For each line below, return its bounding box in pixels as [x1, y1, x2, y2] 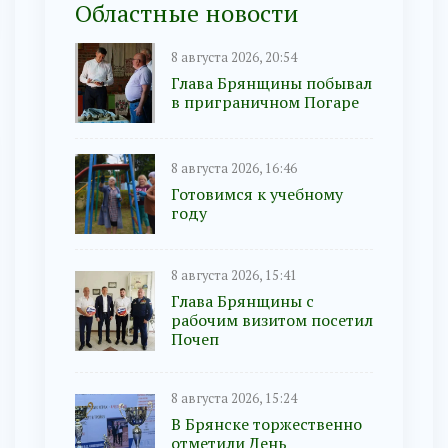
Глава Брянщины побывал [171, 71, 372, 94]
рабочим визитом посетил [171, 309, 373, 332]
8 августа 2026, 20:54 [171, 48, 297, 66]
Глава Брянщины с [171, 290, 314, 313]
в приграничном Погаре [171, 90, 359, 113]
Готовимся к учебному [171, 182, 343, 205]
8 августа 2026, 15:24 [171, 390, 297, 408]
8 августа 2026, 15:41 [171, 267, 297, 285]
